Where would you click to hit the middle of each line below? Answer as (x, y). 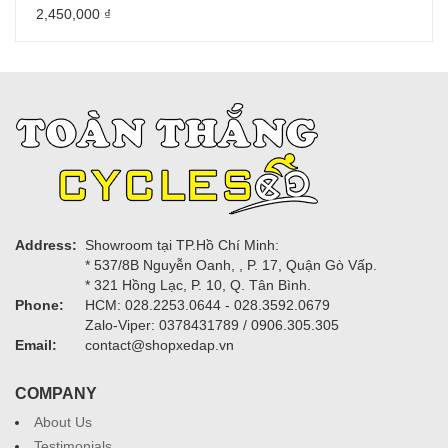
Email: (36, 345)
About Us (63, 422)
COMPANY (56, 393)
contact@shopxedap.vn (159, 345)
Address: (46, 245)
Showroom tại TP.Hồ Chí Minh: (182, 245)
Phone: (39, 305)
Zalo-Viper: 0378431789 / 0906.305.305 (212, 325)
